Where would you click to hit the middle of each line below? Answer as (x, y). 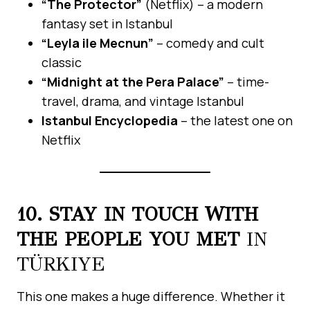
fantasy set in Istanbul (107, 23)
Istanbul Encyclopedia (111, 120)
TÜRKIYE (61, 264)
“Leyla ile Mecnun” (98, 43)
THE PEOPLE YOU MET (128, 239)
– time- (247, 81)
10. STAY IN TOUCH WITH (137, 214)
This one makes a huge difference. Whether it (151, 296)
